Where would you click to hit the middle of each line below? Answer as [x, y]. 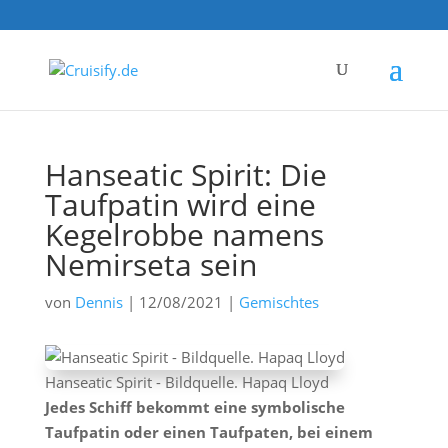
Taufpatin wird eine [180, 204]
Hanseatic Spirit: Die [185, 174]
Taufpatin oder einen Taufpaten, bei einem [208, 432]
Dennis [98, 302]
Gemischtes [278, 302]
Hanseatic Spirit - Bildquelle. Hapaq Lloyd [186, 382]
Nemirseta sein [150, 264]
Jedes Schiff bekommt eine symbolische [194, 407]
